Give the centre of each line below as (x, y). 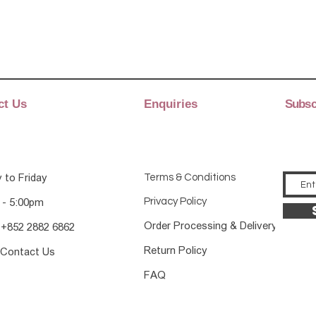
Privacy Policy (175, 201)
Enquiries (171, 104)
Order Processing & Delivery (211, 226)
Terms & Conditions (190, 177)
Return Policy (176, 250)
